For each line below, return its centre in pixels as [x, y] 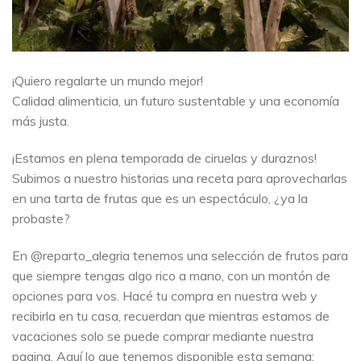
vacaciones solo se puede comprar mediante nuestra [163, 336]
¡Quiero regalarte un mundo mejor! [108, 81]
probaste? [41, 219]
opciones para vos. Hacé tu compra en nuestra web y [165, 295]
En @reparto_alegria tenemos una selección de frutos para [180, 255]
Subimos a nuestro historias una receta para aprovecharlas [180, 178]
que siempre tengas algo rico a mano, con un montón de [171, 275]
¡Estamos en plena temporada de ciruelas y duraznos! [164, 158]
